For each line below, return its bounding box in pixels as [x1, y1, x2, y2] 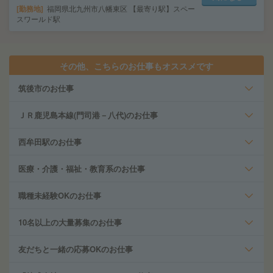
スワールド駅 [16, 13, 60, 24]
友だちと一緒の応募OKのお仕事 [18, 243, 133, 255]
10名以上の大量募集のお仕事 [18, 216, 122, 228]
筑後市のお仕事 [18, 82, 74, 94]
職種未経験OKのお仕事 [18, 190, 101, 201]
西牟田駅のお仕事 [18, 136, 82, 147]
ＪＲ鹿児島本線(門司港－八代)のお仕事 [18, 109, 158, 121]
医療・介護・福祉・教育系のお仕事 [18, 163, 145, 174]
